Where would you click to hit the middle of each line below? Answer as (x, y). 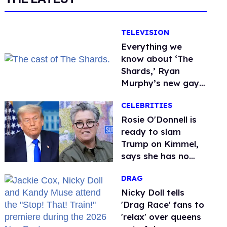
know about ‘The (157, 59)
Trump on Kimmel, (160, 144)
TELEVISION (145, 32)
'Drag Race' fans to (163, 205)
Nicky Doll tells (153, 193)
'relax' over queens (161, 217)
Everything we (152, 46)
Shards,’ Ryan (151, 71)
